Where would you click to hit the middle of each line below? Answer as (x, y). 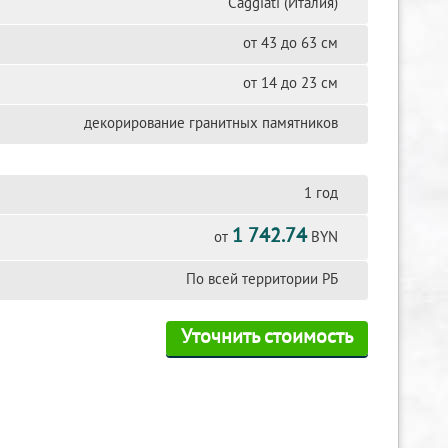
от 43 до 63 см (290, 44)
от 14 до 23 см (290, 84)
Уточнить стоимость (267, 338)
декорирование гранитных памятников (210, 124)
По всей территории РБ (261, 280)
